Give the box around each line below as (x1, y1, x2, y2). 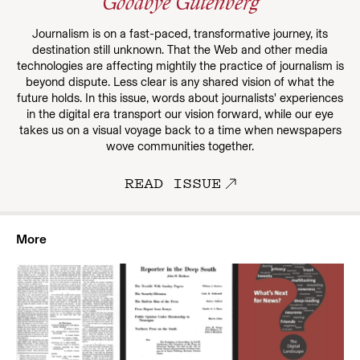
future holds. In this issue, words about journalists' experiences (17, 91, 343, 105)
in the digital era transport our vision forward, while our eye (27, 107, 333, 121)
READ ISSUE (124, 172, 221, 193)
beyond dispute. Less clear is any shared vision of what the (26, 75, 334, 89)
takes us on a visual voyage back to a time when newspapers (18, 123, 342, 137)
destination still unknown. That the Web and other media (32, 43, 328, 57)
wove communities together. (106, 139, 254, 153)
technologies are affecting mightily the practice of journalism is (16, 59, 344, 73)
